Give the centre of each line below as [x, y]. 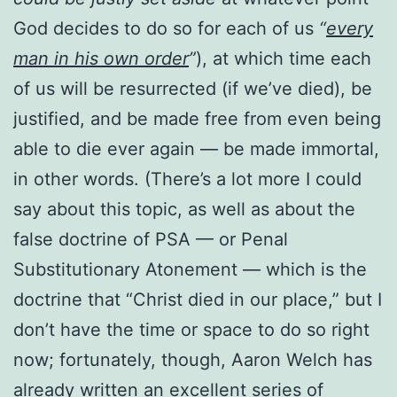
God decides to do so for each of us [166, 28]
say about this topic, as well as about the [184, 209]
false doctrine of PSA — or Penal [151, 239]
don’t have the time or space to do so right [191, 329]
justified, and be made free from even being [197, 118]
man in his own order [101, 58]
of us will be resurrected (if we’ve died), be [193, 88]
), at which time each [284, 58]
